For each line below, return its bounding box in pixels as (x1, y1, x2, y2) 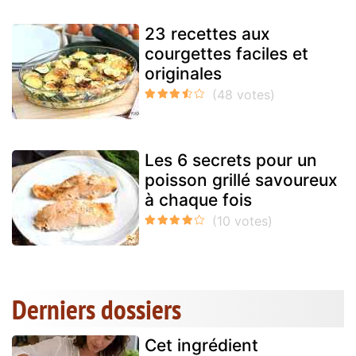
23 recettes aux (145, 23, 270, 44)
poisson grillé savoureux (145, 169, 338, 190)
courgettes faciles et (145, 43, 308, 64)
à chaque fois (145, 189, 252, 210)
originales (145, 63, 222, 83)
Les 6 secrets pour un (145, 149, 317, 170)
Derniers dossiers (12, 290, 181, 327)
